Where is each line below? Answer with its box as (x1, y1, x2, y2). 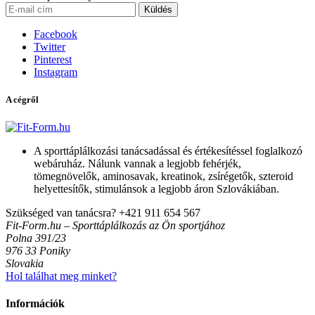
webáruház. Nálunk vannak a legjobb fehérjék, (34, 157, 241, 169)
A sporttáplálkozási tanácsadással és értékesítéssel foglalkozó (34, 144, 302, 157)
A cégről (6, 94, 39, 105)
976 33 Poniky (6, 244, 70, 257)
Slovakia (6, 257, 44, 269)
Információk (6, 297, 65, 310)
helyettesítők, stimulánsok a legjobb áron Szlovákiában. (34, 182, 279, 195)
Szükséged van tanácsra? (6, 206, 116, 219)
